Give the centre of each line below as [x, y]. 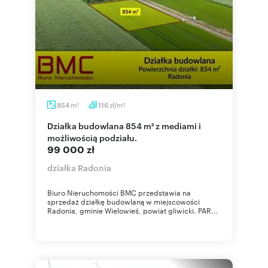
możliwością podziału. [92, 137]
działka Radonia [79, 167]
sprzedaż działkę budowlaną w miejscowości [124, 201]
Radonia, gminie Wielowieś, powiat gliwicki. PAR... [133, 210]
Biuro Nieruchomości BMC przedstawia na [119, 192]
